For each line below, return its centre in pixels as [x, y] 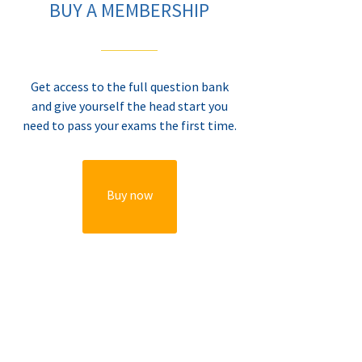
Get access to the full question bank [129, 87]
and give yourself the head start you [129, 106]
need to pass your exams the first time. [129, 126]
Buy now [129, 195]
